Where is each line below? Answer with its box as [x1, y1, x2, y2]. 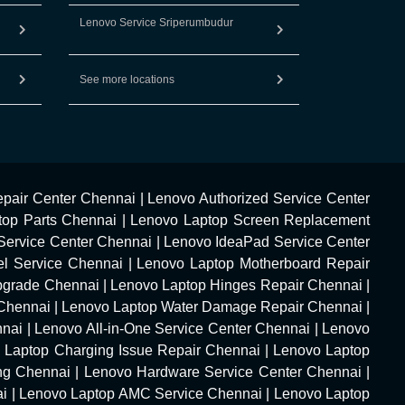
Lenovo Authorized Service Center [147, 191, 370, 206]
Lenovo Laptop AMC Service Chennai [19, 386, 263, 401]
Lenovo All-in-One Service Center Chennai [34, 321, 310, 336]
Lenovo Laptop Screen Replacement [130, 212, 371, 228]
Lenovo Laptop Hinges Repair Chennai [110, 278, 363, 293]
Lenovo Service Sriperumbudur [80, 16, 233, 29]
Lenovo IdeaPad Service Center [163, 234, 371, 250]
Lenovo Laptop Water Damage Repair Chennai [61, 299, 363, 315]
